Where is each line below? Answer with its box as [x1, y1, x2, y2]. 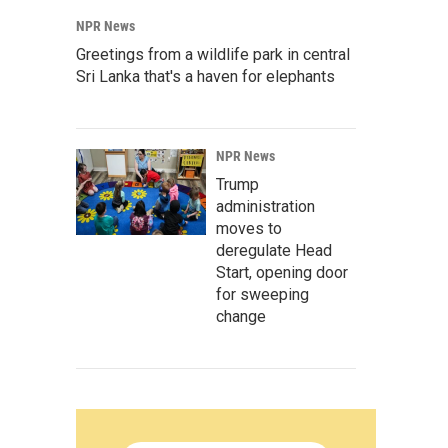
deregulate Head [216, 241, 332, 260]
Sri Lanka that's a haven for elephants [76, 67, 335, 86]
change [216, 307, 266, 326]
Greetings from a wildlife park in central [76, 45, 350, 64]
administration [216, 197, 315, 216]
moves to [216, 219, 282, 238]
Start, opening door [216, 263, 348, 282]
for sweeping [216, 285, 309, 304]
